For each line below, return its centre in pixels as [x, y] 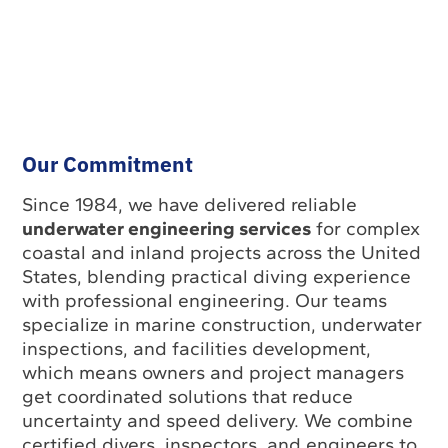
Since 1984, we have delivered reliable [190, 205]
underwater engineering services [167, 229]
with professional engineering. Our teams [205, 301]
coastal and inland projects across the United [222, 253]
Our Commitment [108, 165]
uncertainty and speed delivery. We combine [218, 421]
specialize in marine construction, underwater [222, 325]
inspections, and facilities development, [197, 349]
